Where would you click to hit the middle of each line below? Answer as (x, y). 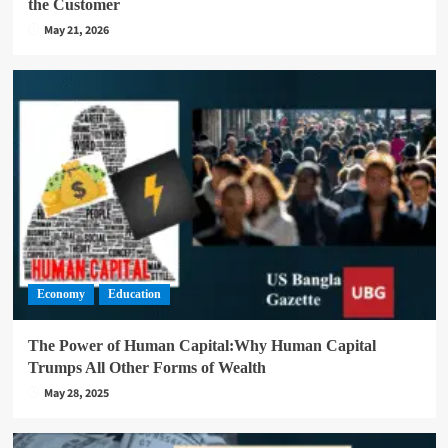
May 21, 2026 (76, 30)
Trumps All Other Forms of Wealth (146, 367)
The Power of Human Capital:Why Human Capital (201, 345)
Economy (60, 293)
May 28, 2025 (76, 393)
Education (134, 293)
